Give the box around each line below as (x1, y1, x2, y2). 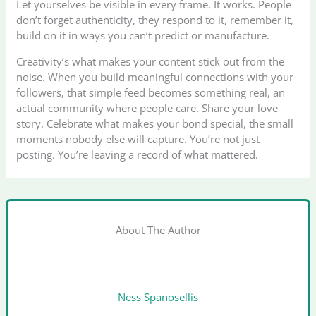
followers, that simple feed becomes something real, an (16, 85, 286, 99)
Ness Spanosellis (118, 289, 198, 304)
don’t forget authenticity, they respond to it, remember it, (16, 12, 294, 27)
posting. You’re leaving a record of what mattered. (16, 147, 259, 162)
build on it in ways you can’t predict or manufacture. (16, 28, 270, 42)
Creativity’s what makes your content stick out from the (16, 54, 285, 68)
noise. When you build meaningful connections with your (16, 69, 294, 84)
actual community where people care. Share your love (16, 100, 279, 115)
